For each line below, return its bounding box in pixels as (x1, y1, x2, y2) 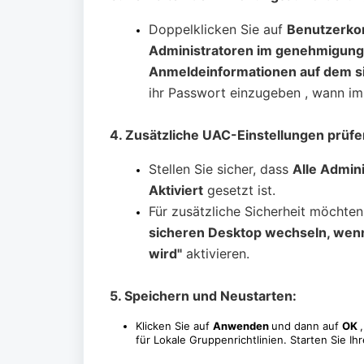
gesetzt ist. (203, 182, 275, 198)
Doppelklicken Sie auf (149, 21, 287, 37)
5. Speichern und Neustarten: (110, 288, 297, 304)
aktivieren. (182, 245, 249, 262)
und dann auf (271, 319, 342, 332)
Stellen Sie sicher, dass (149, 161, 292, 177)
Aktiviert (149, 182, 203, 198)
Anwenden (213, 319, 271, 332)
